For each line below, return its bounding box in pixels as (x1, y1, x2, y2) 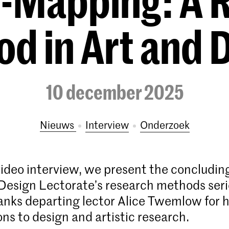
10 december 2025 (45, 80, 184, 104)
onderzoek (147, 118, 190, 131)
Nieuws (39, 118, 76, 131)
